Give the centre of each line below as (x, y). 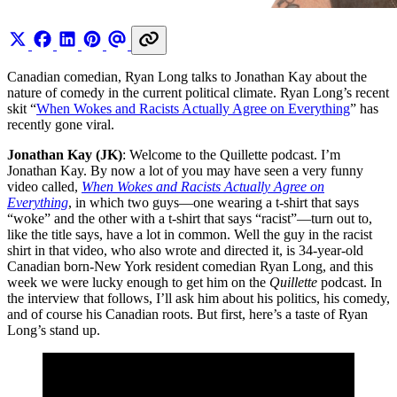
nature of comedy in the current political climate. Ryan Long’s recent (198, 92)
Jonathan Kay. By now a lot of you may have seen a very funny (185, 170)
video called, (44, 186)
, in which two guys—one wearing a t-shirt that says (214, 202)
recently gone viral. (61, 124)
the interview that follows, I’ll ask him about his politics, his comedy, (198, 298)
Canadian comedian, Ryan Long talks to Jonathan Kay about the (187, 76)
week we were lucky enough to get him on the (138, 282)
